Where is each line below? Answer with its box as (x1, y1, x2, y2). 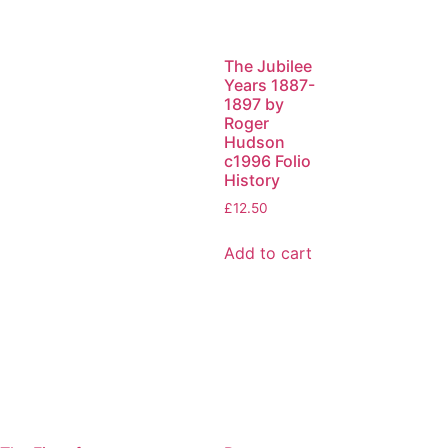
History (224, 170, 280, 191)
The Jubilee (224, 56, 312, 77)
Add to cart (224, 242, 312, 263)
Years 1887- (224, 75, 315, 96)
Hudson (224, 132, 285, 153)
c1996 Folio (224, 151, 311, 172)
